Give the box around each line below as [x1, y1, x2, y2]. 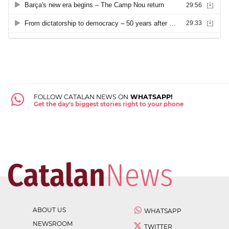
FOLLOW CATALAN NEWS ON [33, 93, 128, 101]
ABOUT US [33, 206, 66, 214]
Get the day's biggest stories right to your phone [33, 101, 184, 108]
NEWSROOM [33, 220, 73, 227]
